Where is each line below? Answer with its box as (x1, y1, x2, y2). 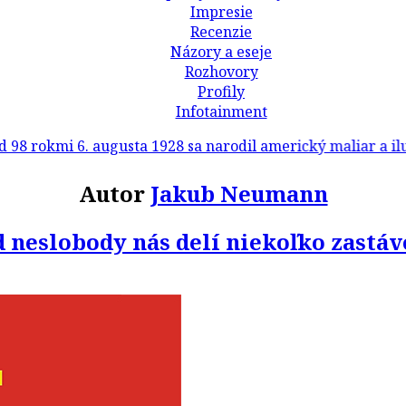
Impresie (189, 2, 253, 22)
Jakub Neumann (150, 178, 328, 208)
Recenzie (190, 22, 252, 42)
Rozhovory (184, 62, 258, 82)
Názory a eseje (170, 42, 272, 62)
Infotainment (175, 101, 267, 121)
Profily (198, 82, 245, 101)
